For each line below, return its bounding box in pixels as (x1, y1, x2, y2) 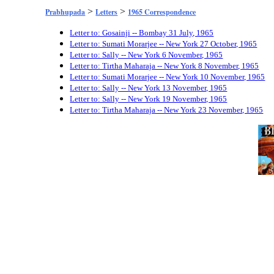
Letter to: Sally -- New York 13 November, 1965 (70, 83, 228, 92)
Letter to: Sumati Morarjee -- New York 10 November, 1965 (70, 72, 265, 81)
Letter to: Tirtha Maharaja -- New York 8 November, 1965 (70, 61, 259, 70)
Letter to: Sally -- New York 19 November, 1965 (70, 94, 228, 103)
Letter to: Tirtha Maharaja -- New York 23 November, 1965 (70, 105, 264, 114)
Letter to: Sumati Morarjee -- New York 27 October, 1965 (70, 39, 257, 48)
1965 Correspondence (128, 7, 196, 17)
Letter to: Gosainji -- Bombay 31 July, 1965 (70, 28, 214, 37)
